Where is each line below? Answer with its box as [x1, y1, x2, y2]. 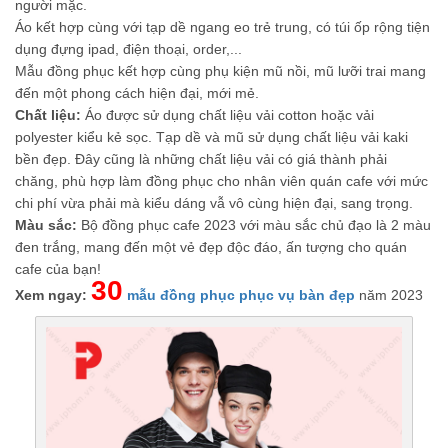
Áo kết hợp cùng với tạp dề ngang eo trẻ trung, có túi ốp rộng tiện [15, 19, 430, 35]
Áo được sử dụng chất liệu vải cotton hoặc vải [81, 107, 374, 123]
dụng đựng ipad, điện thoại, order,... [15, 41, 242, 57]
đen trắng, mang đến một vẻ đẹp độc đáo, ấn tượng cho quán [15, 239, 407, 255]
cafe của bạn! [15, 261, 101, 277]
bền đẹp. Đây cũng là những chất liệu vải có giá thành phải [15, 151, 387, 167]
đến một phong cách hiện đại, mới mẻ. [15, 85, 259, 101]
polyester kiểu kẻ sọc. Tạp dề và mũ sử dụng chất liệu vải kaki [15, 129, 408, 145]
